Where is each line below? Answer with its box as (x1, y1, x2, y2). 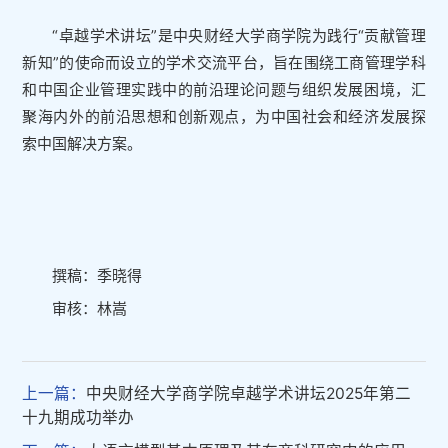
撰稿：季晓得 (52, 265, 143, 285)
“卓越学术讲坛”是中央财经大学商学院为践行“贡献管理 (52, 25, 426, 45)
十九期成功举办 (22, 408, 135, 428)
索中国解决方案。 (22, 133, 143, 153)
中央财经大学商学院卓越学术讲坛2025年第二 (86, 384, 412, 404)
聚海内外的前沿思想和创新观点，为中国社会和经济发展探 (22, 106, 426, 126)
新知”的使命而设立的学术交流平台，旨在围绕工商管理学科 (22, 52, 426, 72)
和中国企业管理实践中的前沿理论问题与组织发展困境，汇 (22, 79, 426, 99)
